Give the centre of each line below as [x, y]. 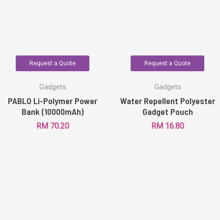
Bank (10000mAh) [53, 111]
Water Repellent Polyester [167, 100]
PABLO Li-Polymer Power [53, 100]
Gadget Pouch [167, 111]
